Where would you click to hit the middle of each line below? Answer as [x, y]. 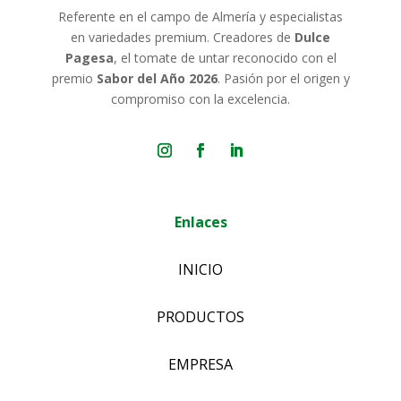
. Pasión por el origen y [283, 79]
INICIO [200, 270]
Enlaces [200, 222]
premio [74, 79]
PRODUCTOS [200, 317]
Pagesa [89, 58]
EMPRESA [200, 365]
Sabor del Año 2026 [157, 79]
